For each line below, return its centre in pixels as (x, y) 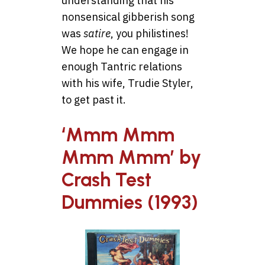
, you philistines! (150, 33)
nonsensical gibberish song (128, 17)
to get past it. (94, 99)
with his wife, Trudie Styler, (127, 83)
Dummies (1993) (130, 203)
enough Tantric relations (122, 66)
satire (97, 33)
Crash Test (106, 180)
